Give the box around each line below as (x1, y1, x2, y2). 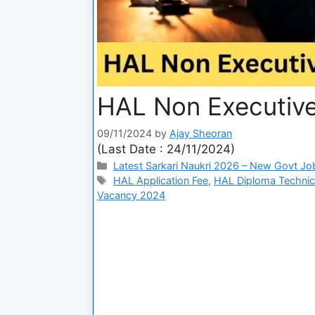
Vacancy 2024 (97, 188, 165, 201)
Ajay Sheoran (169, 127, 232, 139)
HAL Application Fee (113, 174, 209, 186)
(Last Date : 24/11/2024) (97, 141, 235, 156)
